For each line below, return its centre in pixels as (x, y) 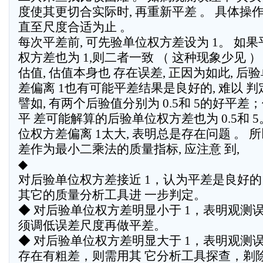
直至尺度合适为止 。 (75, 27)
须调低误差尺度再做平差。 (92, 225)
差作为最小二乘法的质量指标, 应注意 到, (129, 149)
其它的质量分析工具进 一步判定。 (112, 195)
